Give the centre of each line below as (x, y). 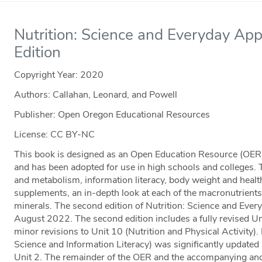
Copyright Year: (47, 75)
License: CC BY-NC (55, 135)
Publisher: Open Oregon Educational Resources (112, 115)
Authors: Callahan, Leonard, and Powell (96, 95)
